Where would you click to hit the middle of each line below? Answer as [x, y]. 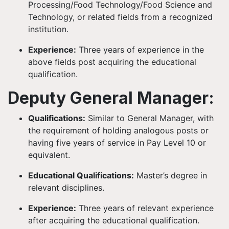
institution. [48, 29]
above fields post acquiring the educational [112, 62]
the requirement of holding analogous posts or [118, 130]
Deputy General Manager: [111, 98]
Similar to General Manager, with [150, 118]
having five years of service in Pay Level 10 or [117, 143]
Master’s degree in [170, 175]
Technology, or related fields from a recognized [120, 17]
